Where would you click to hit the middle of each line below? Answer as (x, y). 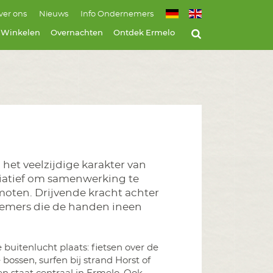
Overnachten (77, 33)
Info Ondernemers (117, 14)
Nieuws (54, 14)
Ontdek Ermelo (144, 33)
